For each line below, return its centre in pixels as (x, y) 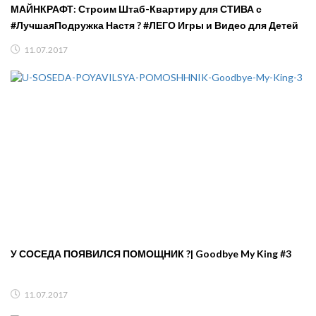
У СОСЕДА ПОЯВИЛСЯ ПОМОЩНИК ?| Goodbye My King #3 (151, 253)
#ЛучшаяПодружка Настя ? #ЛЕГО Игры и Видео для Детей (154, 25)
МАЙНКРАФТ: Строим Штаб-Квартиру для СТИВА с (136, 8)
